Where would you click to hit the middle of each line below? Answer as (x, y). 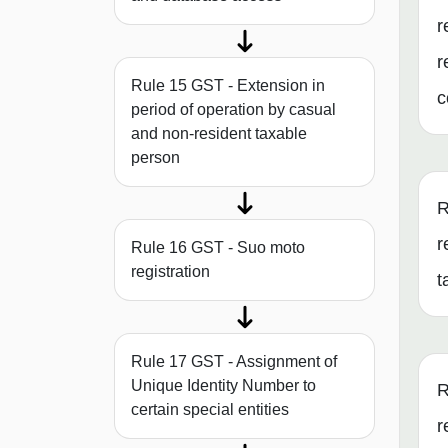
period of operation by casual (233, 110)
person (155, 158)
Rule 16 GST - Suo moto (218, 248)
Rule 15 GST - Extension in (228, 86)
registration (170, 272)
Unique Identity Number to (223, 386)
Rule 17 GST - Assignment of (234, 362)
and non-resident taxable (219, 134)
